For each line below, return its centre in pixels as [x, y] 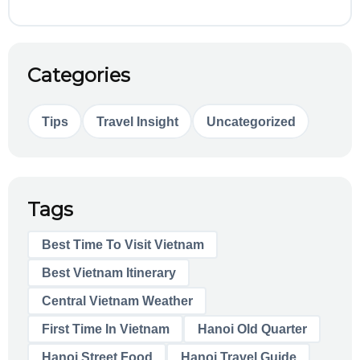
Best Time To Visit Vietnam [123, 244]
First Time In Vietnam [105, 329]
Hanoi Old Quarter [252, 329]
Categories [79, 75]
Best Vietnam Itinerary [108, 272]
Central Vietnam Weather [117, 301]
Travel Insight [137, 121]
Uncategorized [251, 121]
